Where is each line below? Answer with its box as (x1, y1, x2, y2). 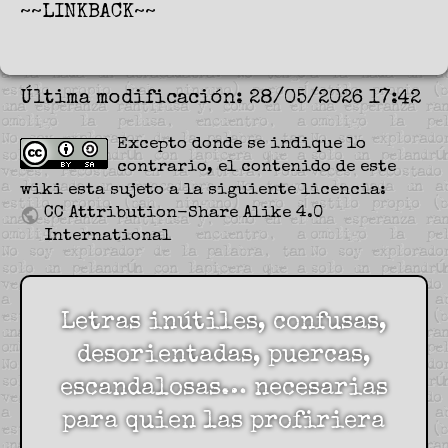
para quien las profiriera (62, 410, 386, 435)
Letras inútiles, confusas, (60, 311, 387, 336)
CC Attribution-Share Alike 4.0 (43, 205, 323, 223)
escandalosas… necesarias (59, 377, 388, 402)
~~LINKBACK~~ (20, 3, 156, 24)
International (43, 228, 171, 246)
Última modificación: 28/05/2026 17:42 (20, 89, 421, 110)
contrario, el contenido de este (116, 159, 396, 177)
